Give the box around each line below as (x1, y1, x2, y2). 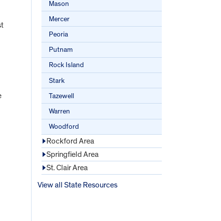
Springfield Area (46, 150, 99, 158)
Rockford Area (46, 137, 94, 145)
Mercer (49, 15, 70, 23)
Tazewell (49, 92, 74, 100)
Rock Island (49, 61, 84, 69)
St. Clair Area (46, 163, 88, 172)
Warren (49, 108, 71, 115)
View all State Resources (37, 181, 117, 189)
